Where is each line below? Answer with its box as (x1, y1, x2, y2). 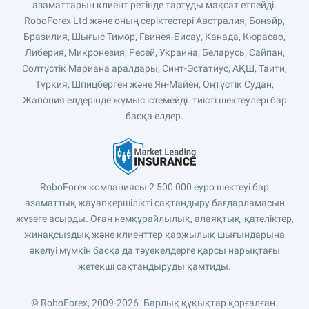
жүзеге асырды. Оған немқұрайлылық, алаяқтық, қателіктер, (15, 213, 294, 224)
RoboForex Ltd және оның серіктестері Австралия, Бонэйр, (24, 15, 285, 26)
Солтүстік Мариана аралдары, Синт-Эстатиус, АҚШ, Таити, (22, 63, 287, 74)
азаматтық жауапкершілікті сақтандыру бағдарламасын (24, 197, 285, 208)
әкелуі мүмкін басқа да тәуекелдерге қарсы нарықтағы (29, 245, 280, 256)
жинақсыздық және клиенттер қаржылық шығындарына (24, 229, 285, 240)
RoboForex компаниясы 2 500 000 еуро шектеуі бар (40, 181, 269, 192)
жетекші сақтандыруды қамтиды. (78, 261, 231, 272)
